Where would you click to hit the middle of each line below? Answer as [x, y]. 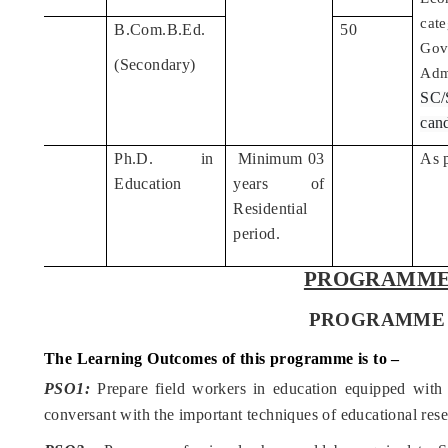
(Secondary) [155, 65]
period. [256, 234]
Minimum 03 [281, 159]
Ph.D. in [166, 159]
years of [279, 184]
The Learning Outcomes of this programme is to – [222, 359]
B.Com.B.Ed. [160, 30]
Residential [270, 209]
